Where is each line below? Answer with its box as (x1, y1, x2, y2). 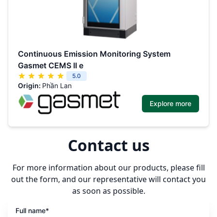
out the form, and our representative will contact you (11, 174, 206, 185)
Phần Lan (42, 81, 72, 90)
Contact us (67, 135, 150, 156)
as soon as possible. (72, 186, 145, 197)
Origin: (18, 81, 42, 90)
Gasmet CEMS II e (18, 61, 83, 71)
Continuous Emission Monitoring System (18, 49, 170, 59)
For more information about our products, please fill (12, 162, 205, 173)
